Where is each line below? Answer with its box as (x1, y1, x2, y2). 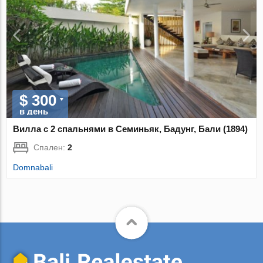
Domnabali (13, 162, 53, 172)
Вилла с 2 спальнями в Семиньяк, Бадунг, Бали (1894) (13, 123, 248, 134)
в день (19, 106, 49, 116)
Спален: (33, 142, 68, 152)
